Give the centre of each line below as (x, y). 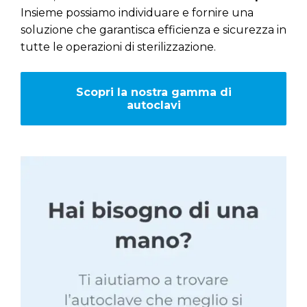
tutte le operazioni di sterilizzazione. (118, 47)
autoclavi (153, 106)
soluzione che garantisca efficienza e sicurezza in (153, 30)
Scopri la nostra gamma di (153, 93)
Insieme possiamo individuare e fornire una (137, 13)
